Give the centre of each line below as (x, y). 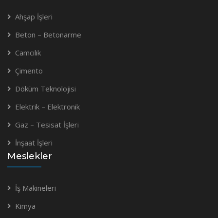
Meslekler (30, 156)
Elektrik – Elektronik (47, 106)
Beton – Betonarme (48, 34)
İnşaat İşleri (34, 142)
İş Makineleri (36, 188)
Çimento (29, 70)
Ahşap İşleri (34, 16)
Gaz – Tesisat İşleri (47, 124)
